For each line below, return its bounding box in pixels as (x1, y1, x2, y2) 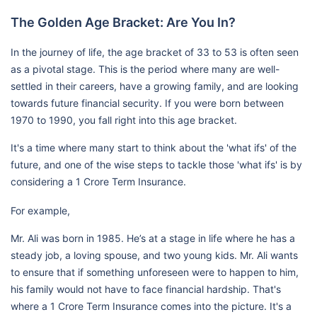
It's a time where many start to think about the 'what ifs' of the (11, 142, 296, 154)
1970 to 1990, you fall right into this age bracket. (11, 114, 237, 126)
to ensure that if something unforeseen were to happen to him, (11, 266, 299, 278)
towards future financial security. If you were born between (11, 97, 284, 109)
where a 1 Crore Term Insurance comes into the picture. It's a (11, 300, 292, 312)
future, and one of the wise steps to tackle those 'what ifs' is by (11, 158, 302, 171)
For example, (11, 204, 70, 217)
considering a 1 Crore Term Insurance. (11, 175, 186, 188)
